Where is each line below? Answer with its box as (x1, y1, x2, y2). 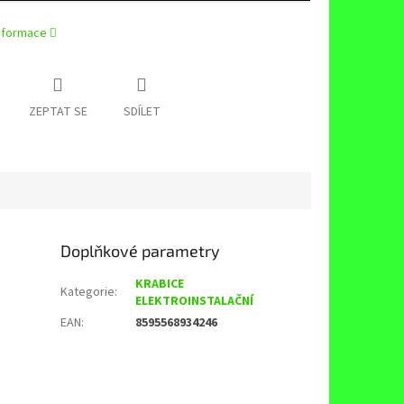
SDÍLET (123, 103, 161, 122)
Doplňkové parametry (60, 241, 221, 262)
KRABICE (135, 275, 185, 294)
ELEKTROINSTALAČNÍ (135, 292, 254, 311)
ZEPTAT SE (28, 103, 87, 122)
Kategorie (60, 283, 115, 302)
